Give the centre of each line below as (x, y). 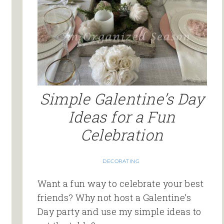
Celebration (122, 135)
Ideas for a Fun (122, 117)
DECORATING (121, 161)
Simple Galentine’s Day (122, 99)
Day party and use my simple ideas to (119, 212)
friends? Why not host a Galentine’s (114, 198)
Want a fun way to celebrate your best (120, 184)
